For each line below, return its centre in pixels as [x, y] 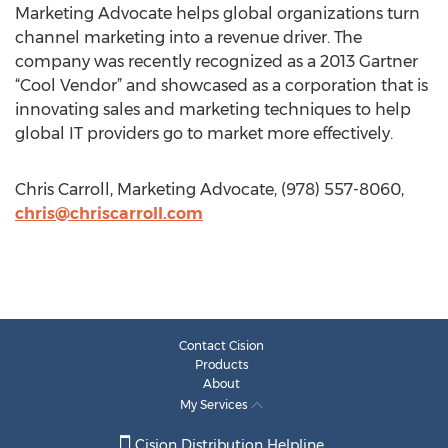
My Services [215, 404]
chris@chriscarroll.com [109, 213]
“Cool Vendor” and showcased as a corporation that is [221, 85]
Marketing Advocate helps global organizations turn [217, 13]
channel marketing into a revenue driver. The [188, 37]
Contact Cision [221, 345]
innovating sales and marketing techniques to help [213, 109]
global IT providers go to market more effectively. [204, 133]
